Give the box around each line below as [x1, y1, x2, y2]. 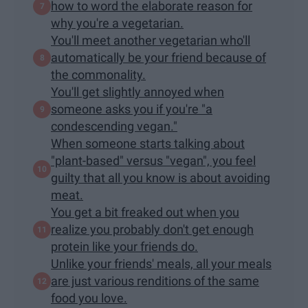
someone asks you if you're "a [51, 102, 212, 117]
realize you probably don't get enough [51, 222, 254, 237]
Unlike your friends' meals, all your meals [51, 256, 272, 272]
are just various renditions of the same [51, 274, 259, 289]
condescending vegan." [51, 119, 177, 134]
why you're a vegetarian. [51, 16, 184, 31]
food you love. [51, 291, 127, 306]
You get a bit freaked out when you [51, 205, 239, 220]
